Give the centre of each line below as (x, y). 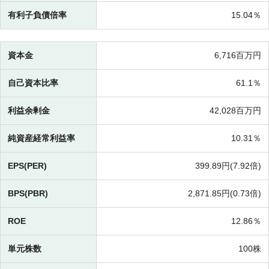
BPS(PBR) (28, 194)
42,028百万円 (235, 111)
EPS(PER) (27, 166)
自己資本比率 (33, 83)
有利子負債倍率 (37, 15)
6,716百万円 (238, 56)
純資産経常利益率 (41, 138)
